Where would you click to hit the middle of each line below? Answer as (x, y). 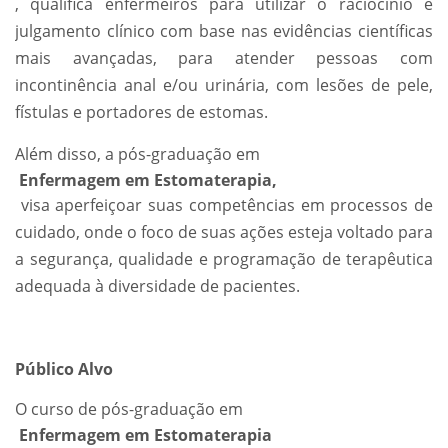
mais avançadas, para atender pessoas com (224, 58)
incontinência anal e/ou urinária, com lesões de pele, (224, 85)
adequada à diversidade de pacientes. (157, 286)
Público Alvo (64, 369)
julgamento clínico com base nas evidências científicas (224, 31)
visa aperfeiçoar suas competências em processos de (224, 205)
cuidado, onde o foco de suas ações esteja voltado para (224, 232)
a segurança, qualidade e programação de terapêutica (224, 259)
